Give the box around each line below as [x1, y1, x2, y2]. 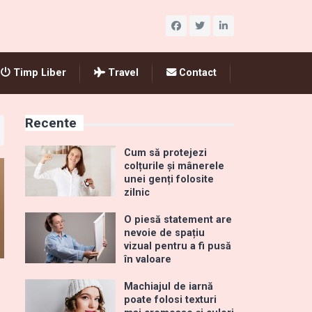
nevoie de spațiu [124, 227, 205, 239]
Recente [25, 115, 77, 131]
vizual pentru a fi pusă [124, 240, 231, 252]
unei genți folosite [124, 173, 214, 185]
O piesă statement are [124, 214, 232, 226]
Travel [105, 67, 139, 79]
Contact [176, 67, 217, 79]
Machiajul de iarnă [124, 281, 213, 292]
